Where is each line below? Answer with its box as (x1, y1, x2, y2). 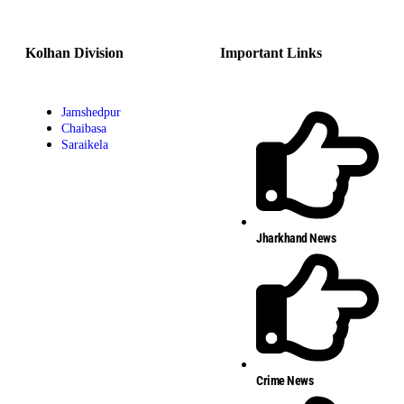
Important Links (220, 44, 322, 60)
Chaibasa (61, 121, 106, 135)
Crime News (256, 372, 313, 388)
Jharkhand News (256, 230, 335, 245)
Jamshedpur (61, 105, 121, 119)
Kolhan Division (25, 44, 124, 60)
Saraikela (61, 137, 108, 151)
